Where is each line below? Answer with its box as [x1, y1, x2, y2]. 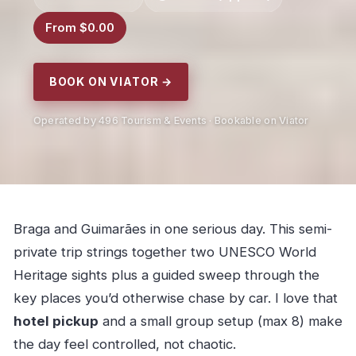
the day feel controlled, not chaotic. [13, 336, 236, 353]
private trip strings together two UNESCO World [13, 244, 316, 261]
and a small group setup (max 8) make [98, 313, 342, 330]
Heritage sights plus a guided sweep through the [13, 267, 319, 284]
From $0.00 [44, 20, 114, 35]
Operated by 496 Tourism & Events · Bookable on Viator [33, 114, 309, 126]
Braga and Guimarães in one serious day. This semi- [13, 221, 332, 238]
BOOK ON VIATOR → [48, 74, 173, 88]
